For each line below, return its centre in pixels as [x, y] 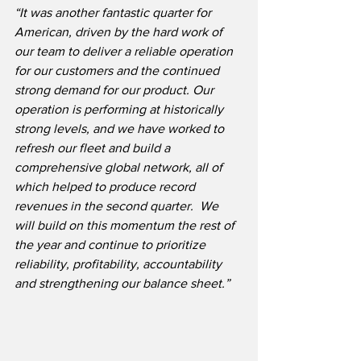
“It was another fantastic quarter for [114, 13]
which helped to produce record [106, 187]
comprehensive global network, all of [120, 168]
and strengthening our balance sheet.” [122, 284]
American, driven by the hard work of [120, 32]
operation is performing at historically [120, 110]
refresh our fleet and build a [94, 148]
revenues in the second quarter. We [118, 206]
